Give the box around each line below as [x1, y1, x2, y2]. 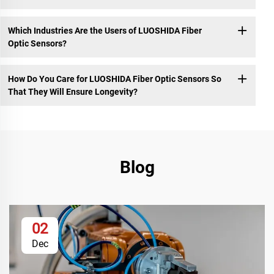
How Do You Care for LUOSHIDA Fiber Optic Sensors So [7, 73, 221, 84]
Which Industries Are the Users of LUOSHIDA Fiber [7, 25, 202, 35]
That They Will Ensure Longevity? [7, 86, 138, 97]
